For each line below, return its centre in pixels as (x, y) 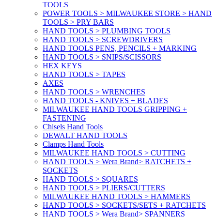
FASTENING (64, 118)
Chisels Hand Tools (73, 127)
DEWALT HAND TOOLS (85, 136)
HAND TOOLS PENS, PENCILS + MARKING (120, 48)
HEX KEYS (62, 66)
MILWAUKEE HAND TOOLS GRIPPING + (115, 109)
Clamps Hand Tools (73, 144)
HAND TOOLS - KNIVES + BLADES (105, 101)
